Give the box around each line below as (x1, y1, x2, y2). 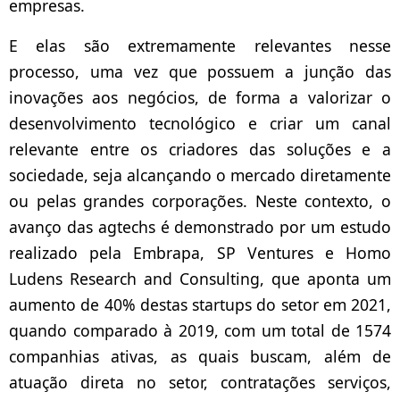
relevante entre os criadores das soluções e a (9, 138, 391, 161)
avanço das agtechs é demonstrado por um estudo (9, 216, 391, 238)
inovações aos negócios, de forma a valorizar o (9, 87, 391, 109)
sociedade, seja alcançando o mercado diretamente (9, 164, 391, 187)
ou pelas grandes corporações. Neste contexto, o (9, 190, 391, 212)
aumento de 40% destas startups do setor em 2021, (9, 294, 391, 316)
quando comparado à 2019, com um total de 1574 (9, 320, 391, 342)
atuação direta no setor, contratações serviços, (9, 371, 391, 394)
